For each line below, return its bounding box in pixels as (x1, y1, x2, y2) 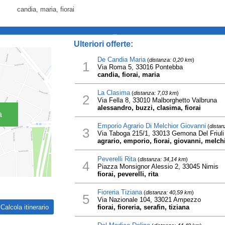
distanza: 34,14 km (139, 156, 186, 162)
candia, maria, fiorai (17, 6, 74, 13)
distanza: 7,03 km (133, 90, 177, 96)
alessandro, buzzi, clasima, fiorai (97, 104, 201, 111)
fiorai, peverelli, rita (97, 170, 158, 178)
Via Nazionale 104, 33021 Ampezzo (97, 196, 201, 203)
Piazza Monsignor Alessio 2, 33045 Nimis (97, 163, 218, 170)
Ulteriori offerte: (73, 40, 133, 48)
